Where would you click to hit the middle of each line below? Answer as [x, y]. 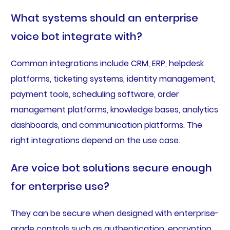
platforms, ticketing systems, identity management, [113, 79]
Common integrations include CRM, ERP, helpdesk [107, 63]
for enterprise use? [60, 186]
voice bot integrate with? [76, 36]
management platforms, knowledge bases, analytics [114, 109]
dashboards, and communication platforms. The [106, 125]
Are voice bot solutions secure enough [111, 168]
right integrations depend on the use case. [95, 140]
